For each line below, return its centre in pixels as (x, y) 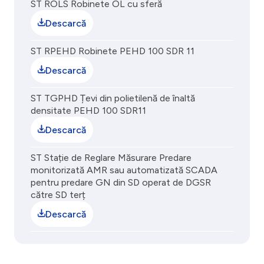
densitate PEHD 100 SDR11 (88, 110)
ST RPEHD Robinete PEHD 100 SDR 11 (113, 51)
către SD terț (58, 195)
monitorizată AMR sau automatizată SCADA (124, 170)
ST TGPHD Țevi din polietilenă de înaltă (113, 98)
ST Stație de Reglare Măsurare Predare (111, 158)
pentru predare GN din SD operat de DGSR (121, 182)
